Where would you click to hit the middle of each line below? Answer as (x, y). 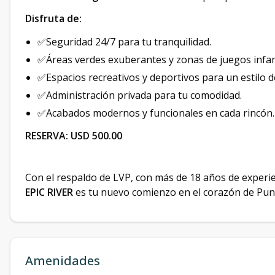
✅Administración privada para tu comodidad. (140, 95)
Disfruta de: (53, 18)
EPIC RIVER (49, 192)
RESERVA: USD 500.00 (74, 136)
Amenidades (63, 261)
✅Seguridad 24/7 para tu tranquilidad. (124, 42)
